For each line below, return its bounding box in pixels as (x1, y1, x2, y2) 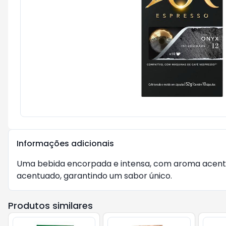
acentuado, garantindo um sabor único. (17, 170, 172, 182)
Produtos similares (8, 199, 93, 212)
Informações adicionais (17, 138, 114, 149)
